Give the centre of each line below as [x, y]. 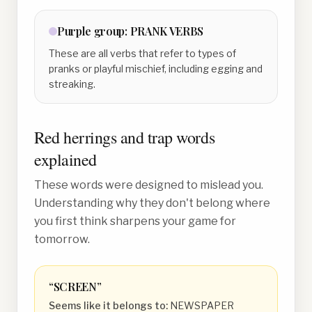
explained [65, 159]
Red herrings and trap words [125, 137]
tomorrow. [62, 239]
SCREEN [75, 287]
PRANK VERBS [167, 31]
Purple [75, 31]
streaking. [72, 84]
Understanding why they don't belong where [152, 203]
